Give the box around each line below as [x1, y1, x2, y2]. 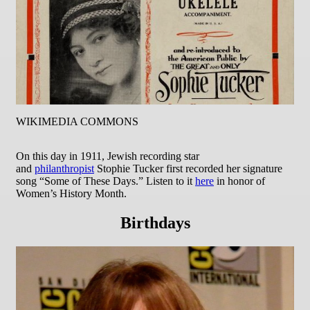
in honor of [214, 174, 265, 187]
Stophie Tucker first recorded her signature [94, 162, 282, 174]
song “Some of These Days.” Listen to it [16, 174, 195, 187]
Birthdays [120, 213, 190, 232]
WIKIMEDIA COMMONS [16, 116, 138, 128]
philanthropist [35, 162, 94, 174]
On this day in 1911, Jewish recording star [16, 149, 199, 162]
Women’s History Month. [16, 187, 127, 199]
